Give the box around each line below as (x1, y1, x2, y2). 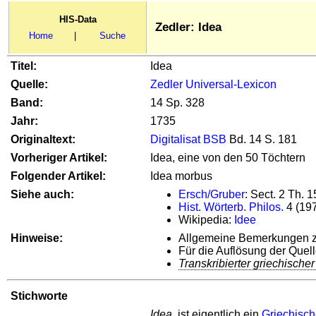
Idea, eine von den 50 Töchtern (150, 152, 305, 164)
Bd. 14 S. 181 (226, 133, 297, 145)
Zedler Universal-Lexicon (150, 78, 276, 90)
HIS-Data (59, 14, 97, 25)
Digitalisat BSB (150, 133, 226, 145)
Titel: (11, 60, 37, 72)
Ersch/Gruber (178, 188, 245, 200)
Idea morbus (150, 170, 212, 182)
